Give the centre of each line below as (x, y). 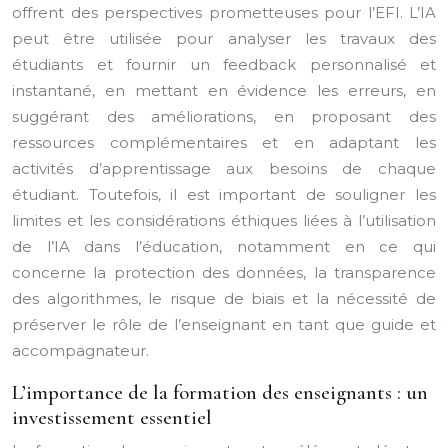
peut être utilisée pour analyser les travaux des (224, 38)
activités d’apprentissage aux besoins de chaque (224, 168)
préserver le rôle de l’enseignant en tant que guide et (224, 324)
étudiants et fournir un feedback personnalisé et (224, 64)
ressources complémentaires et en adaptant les (224, 142)
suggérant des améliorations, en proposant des (224, 116)
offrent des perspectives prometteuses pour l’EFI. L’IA (224, 12)
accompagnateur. (80, 350)
